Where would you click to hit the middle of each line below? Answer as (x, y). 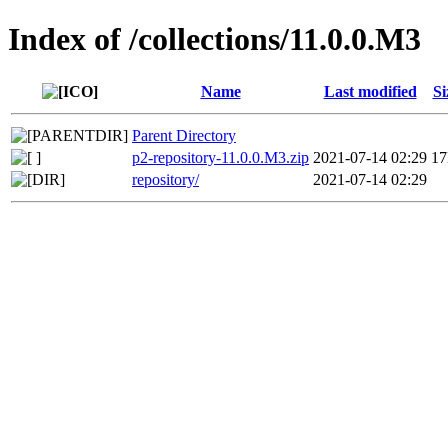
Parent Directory (184, 135)
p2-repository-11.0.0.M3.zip (220, 157)
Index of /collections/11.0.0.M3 (214, 39)
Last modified (370, 91)
